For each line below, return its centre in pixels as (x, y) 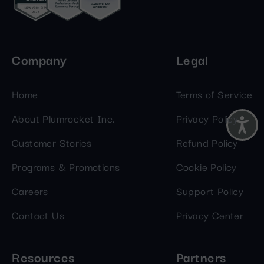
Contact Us (38, 214)
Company (39, 59)
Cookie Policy (206, 166)
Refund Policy (207, 142)
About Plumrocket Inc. (63, 118)
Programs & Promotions (66, 166)
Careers (30, 190)
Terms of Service (214, 94)
